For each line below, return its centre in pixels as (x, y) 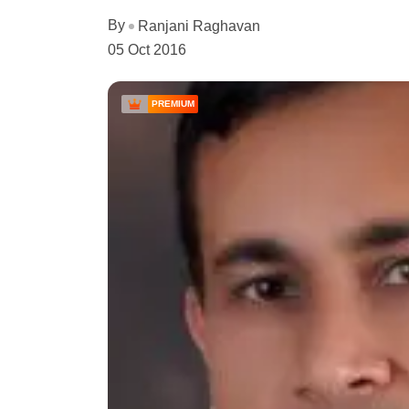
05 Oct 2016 (147, 49)
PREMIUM (173, 103)
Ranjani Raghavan (199, 26)
